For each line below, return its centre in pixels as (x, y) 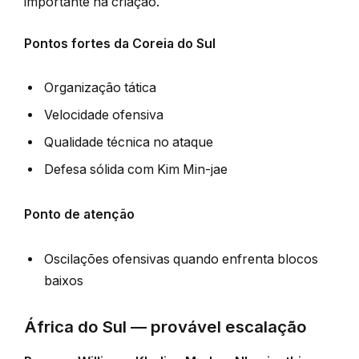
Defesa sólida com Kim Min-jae (136, 170)
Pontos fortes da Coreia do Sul (120, 43)
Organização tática (100, 88)
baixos (64, 280)
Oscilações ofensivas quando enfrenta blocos (181, 259)
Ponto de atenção (79, 215)
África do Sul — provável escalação (165, 326)
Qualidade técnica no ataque (129, 143)
